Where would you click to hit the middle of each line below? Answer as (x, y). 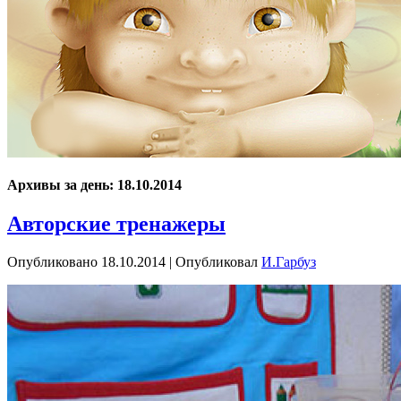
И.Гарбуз (289, 261)
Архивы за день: (62, 184)
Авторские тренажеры (116, 223)
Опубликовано (52, 261)
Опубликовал (217, 261)
